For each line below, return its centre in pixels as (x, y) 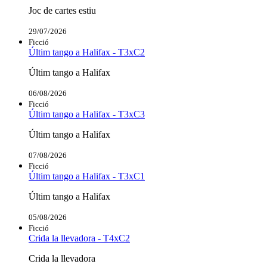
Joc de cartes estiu (62, 10)
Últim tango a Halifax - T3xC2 (87, 52)
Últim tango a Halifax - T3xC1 (87, 176)
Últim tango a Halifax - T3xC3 (87, 114)
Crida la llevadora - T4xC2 (79, 238)
